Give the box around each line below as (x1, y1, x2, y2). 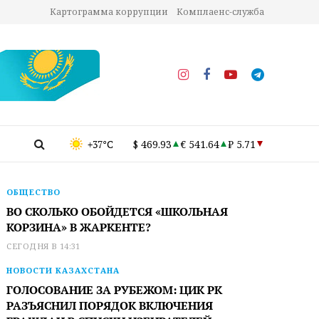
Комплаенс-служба (177, 6, 264, 18)
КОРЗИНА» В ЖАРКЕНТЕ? (6, 219, 152, 235)
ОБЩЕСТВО (6, 187, 61, 197)
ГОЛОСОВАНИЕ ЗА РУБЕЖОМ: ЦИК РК (6, 282, 223, 298)
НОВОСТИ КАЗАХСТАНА (6, 265, 120, 276)
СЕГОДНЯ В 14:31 (6, 241, 80, 251)
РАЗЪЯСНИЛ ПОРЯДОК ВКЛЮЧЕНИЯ (6, 298, 214, 313)
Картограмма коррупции (50, 6, 168, 18)
